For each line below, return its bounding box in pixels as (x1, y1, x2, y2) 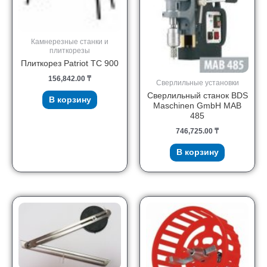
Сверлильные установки (156, 78, 239, 86)
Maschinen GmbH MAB (153, 101, 241, 110)
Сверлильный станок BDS (147, 91, 248, 100)
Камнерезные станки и (31, 37, 108, 45)
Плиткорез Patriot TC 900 (21, 58, 119, 68)
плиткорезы (49, 46, 90, 54)
